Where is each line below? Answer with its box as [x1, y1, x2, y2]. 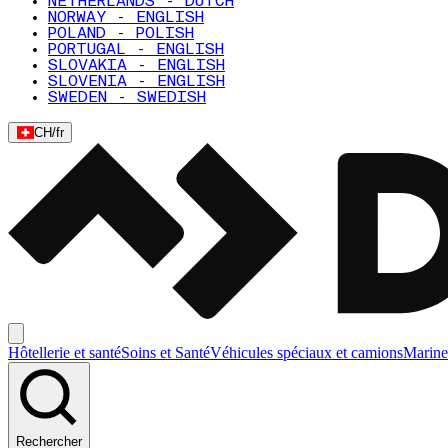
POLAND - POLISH [48, 26, 194, 42]
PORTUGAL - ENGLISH [48, 42, 224, 58]
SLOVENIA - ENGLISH [48, 74, 225, 90]
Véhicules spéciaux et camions [210, 344, 403, 362]
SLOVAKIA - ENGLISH [48, 58, 225, 74]
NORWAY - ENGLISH [48, 10, 204, 26]
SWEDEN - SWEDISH [48, 90, 206, 106]
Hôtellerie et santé [8, 344, 121, 362]
